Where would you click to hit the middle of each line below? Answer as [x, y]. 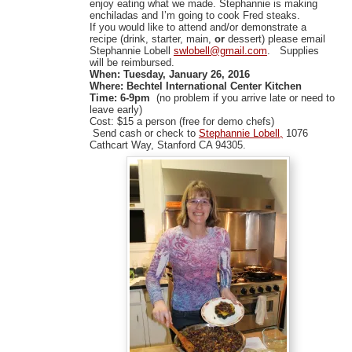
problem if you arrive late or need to [252, 98]
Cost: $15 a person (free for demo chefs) [181, 122]
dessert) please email [275, 39]
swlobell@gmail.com [220, 51]
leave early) [115, 110]
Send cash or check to [144, 134]
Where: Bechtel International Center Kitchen [195, 86]
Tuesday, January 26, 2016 [186, 75]
